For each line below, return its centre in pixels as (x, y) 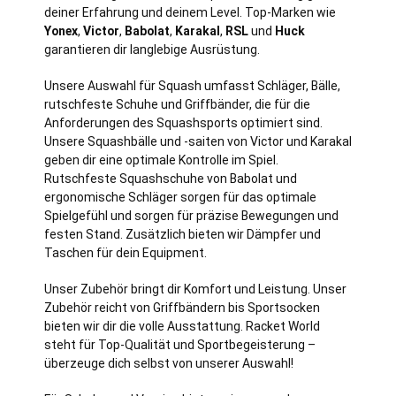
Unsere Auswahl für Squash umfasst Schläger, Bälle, (192, 85)
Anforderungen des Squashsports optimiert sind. (183, 122)
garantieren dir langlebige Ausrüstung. (152, 49)
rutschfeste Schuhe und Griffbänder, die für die (177, 104)
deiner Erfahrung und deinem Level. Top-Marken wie (190, 12)
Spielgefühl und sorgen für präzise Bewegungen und (191, 215)
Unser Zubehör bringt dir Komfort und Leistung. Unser (195, 289)
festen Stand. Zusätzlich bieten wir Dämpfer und (183, 234)
